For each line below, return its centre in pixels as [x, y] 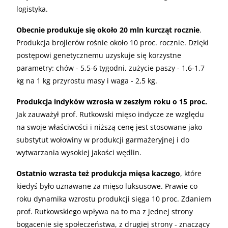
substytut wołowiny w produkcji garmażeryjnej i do [103, 139]
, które [191, 173]
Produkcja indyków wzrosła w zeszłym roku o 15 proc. [112, 101]
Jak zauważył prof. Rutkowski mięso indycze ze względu [110, 114]
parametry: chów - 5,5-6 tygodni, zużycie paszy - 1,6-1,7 [110, 68]
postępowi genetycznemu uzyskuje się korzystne [99, 55]
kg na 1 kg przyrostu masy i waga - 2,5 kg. [87, 80]
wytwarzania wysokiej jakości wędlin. [79, 152]
